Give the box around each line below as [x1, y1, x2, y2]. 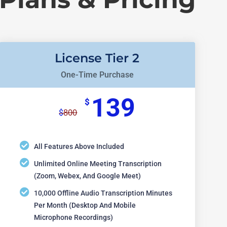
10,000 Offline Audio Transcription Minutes [34, 188, 173, 197]
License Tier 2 [55, 50, 140, 65]
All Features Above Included [34, 142, 125, 150]
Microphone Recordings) [34, 213, 113, 221]
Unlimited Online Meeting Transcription [34, 159, 162, 168]
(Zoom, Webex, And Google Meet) [34, 171, 141, 180]
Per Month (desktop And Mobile [34, 201, 136, 209]
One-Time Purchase [60, 69, 134, 80]
